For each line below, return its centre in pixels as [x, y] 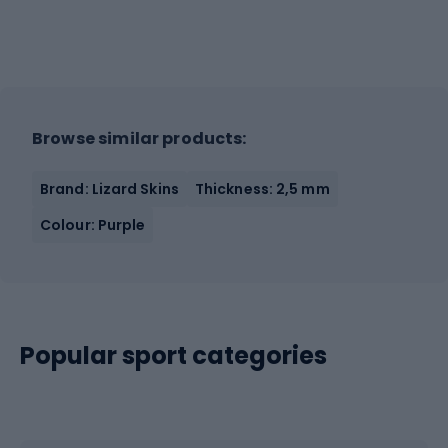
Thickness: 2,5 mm [262, 189]
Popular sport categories [173, 355]
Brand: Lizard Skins [109, 189]
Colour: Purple [93, 225]
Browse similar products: [139, 138]
